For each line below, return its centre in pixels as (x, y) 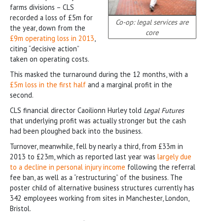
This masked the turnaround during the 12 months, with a (99, 74)
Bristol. (20, 208)
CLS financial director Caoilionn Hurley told (77, 110)
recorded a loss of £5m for (51, 17)
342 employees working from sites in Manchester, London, (99, 198)
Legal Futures (164, 110)
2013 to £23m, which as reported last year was (84, 156)
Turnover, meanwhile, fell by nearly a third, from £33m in (96, 146)
